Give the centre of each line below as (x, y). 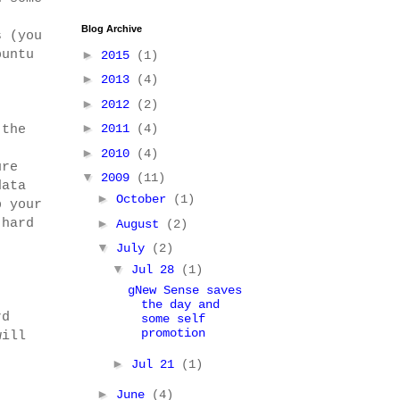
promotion (173, 333)
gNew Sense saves (184, 290)
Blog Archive (112, 29)
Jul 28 (156, 270)
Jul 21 (156, 364)
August (141, 224)
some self (173, 319)
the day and (180, 304)
